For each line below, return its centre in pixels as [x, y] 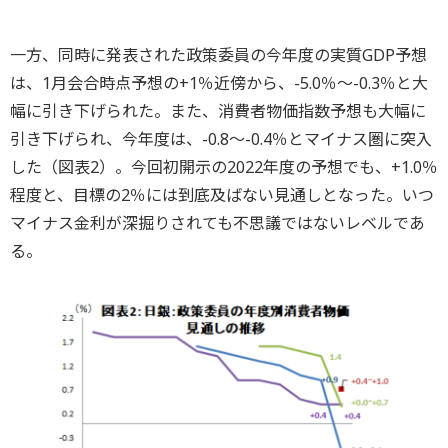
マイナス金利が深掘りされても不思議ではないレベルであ [217, 222]
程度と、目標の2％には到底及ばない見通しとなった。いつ [222, 194]
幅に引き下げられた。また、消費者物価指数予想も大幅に [218, 110]
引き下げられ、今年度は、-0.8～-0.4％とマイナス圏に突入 [221, 138]
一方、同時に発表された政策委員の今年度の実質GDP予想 [218, 54]
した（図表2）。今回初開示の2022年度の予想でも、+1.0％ [224, 166]
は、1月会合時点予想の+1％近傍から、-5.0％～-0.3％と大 [219, 82]
